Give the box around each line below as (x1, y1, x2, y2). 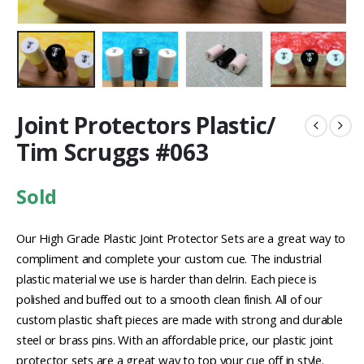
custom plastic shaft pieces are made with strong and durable (16, 310, 343, 327)
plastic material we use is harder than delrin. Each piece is (16, 270, 317, 287)
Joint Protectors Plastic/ (16, 109, 277, 141)
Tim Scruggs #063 (16, 136, 209, 167)
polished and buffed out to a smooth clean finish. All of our (16, 290, 323, 307)
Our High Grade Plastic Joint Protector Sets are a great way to (16, 229, 346, 246)
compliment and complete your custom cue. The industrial (16, 249, 322, 266)
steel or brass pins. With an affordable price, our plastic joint (16, 331, 333, 348)
